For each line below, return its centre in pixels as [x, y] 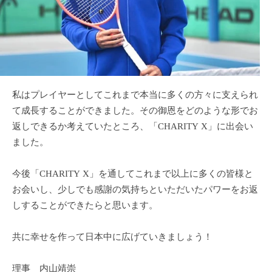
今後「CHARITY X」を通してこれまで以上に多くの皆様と [133, 175]
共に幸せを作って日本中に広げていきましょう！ [112, 238]
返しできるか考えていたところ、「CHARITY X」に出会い [133, 127]
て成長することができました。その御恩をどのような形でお [135, 112]
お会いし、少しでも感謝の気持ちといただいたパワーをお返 [135, 191]
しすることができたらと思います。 [85, 206]
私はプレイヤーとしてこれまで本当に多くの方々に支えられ [135, 96]
